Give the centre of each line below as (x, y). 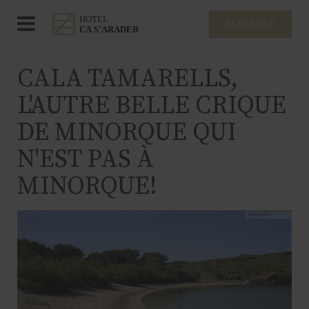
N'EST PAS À (86, 160)
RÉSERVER (250, 24)
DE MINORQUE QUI (127, 133)
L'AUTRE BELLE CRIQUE (152, 106)
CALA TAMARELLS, (128, 79)
